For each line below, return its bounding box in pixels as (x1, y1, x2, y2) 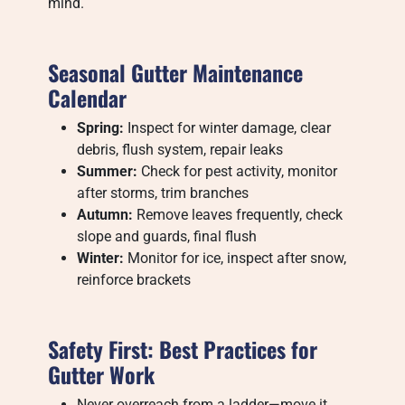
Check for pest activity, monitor (137, 163, 338, 180)
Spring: (77, 119, 125, 137)
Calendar (48, 81, 127, 114)
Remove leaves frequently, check (133, 206, 344, 223)
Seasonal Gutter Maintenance (48, 56, 304, 89)
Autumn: (77, 206, 134, 223)
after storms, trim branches (77, 184, 250, 202)
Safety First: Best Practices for (48, 333, 318, 365)
